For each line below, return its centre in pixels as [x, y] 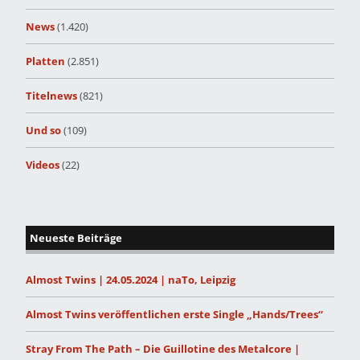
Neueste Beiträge [76, 238]
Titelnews [51, 96]
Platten [45, 61]
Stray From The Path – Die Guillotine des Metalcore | [163, 349]
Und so [43, 131]
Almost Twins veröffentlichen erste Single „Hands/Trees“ [174, 315]
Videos [43, 165]
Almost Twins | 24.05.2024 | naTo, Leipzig [131, 280]
